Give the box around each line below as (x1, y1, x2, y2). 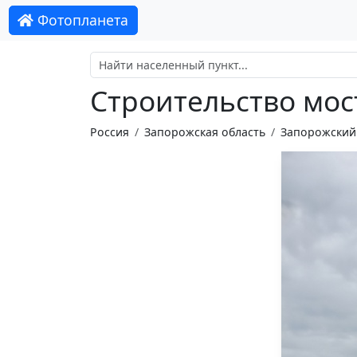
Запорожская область (143, 124, 265, 139)
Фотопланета (33, 10, 129, 30)
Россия (89, 124, 129, 139)
